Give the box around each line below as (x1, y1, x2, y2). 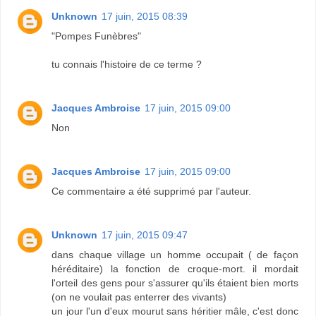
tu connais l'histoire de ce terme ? (51, 59, 202, 71)
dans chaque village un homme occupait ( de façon (51, 249, 298, 261)
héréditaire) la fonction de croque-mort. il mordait (51, 263, 298, 275)
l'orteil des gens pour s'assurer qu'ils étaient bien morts (51, 277, 298, 289)
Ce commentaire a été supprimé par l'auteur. (51, 186, 252, 197)
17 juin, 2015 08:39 (102, 11, 188, 23)
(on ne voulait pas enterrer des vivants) (51, 291, 227, 303)
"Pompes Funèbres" (51, 30, 142, 42)
